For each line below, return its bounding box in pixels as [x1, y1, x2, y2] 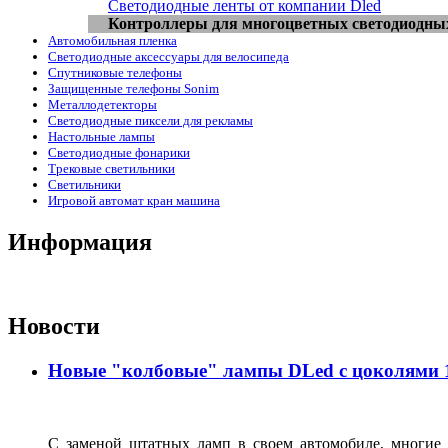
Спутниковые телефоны [48, 64, 182, 80]
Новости [8, 313, 100, 340]
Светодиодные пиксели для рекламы [48, 112, 253, 128]
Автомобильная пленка [48, 32, 177, 48]
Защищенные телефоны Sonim [48, 80, 219, 96]
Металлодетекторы [48, 96, 157, 112]
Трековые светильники [48, 160, 175, 176]
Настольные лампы [48, 128, 155, 144]
